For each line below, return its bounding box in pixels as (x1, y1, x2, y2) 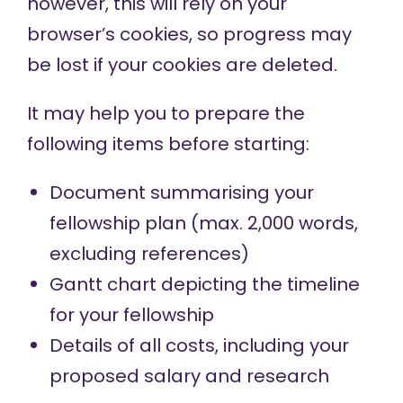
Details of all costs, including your (49, 333, 349, 359)
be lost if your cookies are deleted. (26, 52, 337, 78)
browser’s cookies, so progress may (26, 22, 352, 48)
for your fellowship (49, 302, 214, 328)
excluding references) (49, 241, 249, 267)
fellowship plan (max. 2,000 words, (49, 210, 358, 237)
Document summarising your (49, 180, 314, 206)
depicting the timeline (156, 272, 360, 298)
